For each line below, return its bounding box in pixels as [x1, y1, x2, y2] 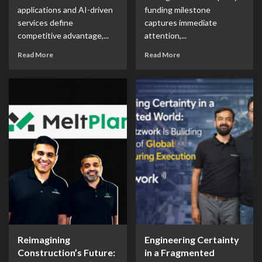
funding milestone [144, 5, 211, 15]
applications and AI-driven [18, 5, 113, 15]
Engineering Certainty [144, 234, 239, 245]
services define [18, 18, 73, 27]
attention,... [144, 30, 187, 40]
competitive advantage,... [18, 30, 109, 40]
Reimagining [18, 234, 70, 245]
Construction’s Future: [18, 247, 115, 258]
